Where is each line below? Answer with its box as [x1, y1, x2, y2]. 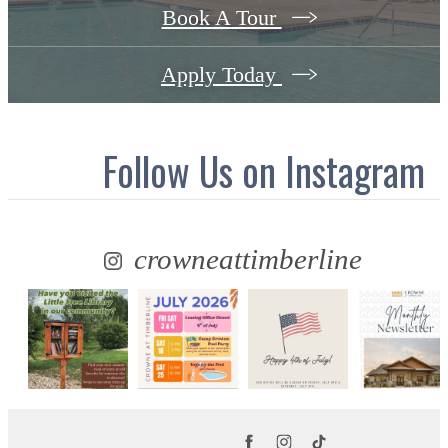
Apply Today [161, 62, 282, 88]
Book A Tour [161, 5, 282, 31]
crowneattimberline [127, 242, 362, 275]
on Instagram [242, 141, 425, 199]
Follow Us [103, 141, 242, 199]
